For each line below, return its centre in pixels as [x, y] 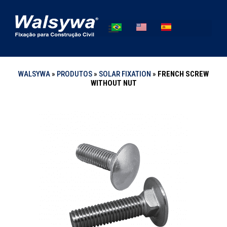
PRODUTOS [74, 74]
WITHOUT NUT [113, 83]
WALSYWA [34, 74]
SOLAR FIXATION [125, 74]
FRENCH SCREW [183, 74]
